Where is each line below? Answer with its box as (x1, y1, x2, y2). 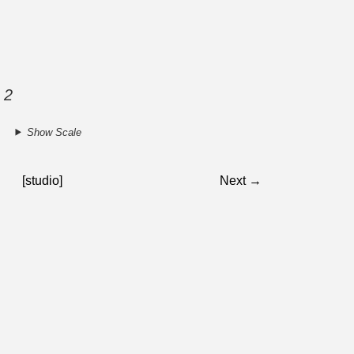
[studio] (22, 173, 63, 187)
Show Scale (26, 126, 81, 138)
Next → (220, 173, 262, 187)
